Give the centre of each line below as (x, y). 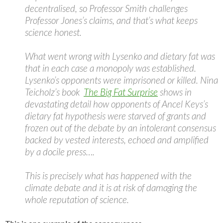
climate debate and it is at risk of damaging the (111, 187)
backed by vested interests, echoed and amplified (117, 140)
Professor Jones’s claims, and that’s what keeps (111, 20)
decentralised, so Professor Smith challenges (106, 8)
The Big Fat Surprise (121, 92)
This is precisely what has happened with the (108, 175)
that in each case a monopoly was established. (111, 68)
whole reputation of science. (77, 199)
